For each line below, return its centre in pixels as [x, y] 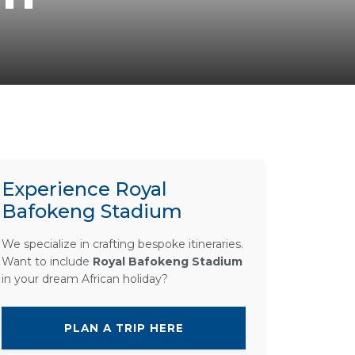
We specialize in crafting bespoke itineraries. [122, 244]
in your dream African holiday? [85, 279]
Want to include [47, 261]
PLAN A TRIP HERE [124, 328]
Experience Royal [84, 189]
